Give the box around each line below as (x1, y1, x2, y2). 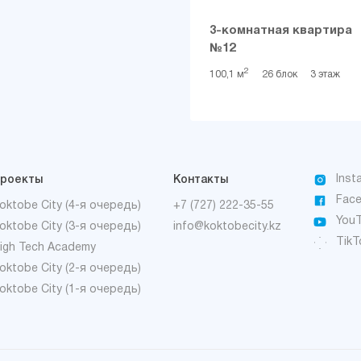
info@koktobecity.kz (172, 222, 281, 232)
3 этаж (310, 69, 340, 79)
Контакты (172, 175, 228, 185)
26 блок (262, 69, 297, 79)
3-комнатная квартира (210, 24, 352, 36)
